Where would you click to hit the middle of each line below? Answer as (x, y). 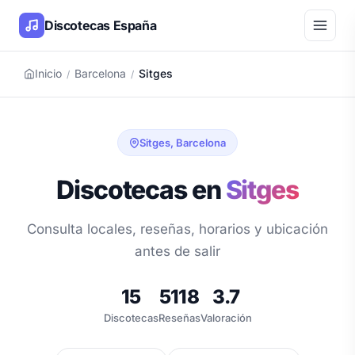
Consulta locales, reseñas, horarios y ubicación (177, 229)
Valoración (226, 318)
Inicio (48, 73)
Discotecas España (101, 25)
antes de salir (177, 251)
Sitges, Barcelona (183, 143)
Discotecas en (141, 190)
